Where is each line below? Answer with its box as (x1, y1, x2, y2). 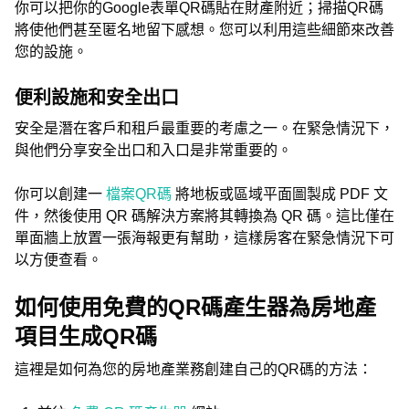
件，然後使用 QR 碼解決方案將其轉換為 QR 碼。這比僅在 (15, 208, 394, 224)
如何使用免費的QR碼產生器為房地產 (15, 295, 376, 320)
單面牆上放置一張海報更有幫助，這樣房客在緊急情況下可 (15, 230, 394, 246)
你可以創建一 (15, 186, 106, 202)
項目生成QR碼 (15, 324, 157, 349)
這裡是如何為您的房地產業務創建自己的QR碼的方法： (15, 362, 372, 377)
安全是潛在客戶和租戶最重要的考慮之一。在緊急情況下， (15, 121, 394, 136)
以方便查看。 (15, 252, 102, 267)
